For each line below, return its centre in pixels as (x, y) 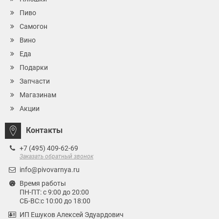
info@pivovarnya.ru (50, 169)
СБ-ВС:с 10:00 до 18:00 (55, 201)
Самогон (33, 26)
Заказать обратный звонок (56, 156)
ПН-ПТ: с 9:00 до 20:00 (54, 192)
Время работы (43, 183)
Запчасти (35, 81)
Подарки (34, 67)
